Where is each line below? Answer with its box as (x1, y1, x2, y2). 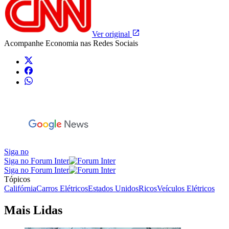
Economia (45, 39, 78, 48)
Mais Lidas (4, 203, 62, 217)
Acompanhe (4, 39, 45, 48)
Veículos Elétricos (157, 184, 215, 193)
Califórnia (4, 184, 36, 193)
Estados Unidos (88, 184, 139, 193)
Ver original (92, 30, 132, 39)
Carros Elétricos (36, 184, 88, 193)
